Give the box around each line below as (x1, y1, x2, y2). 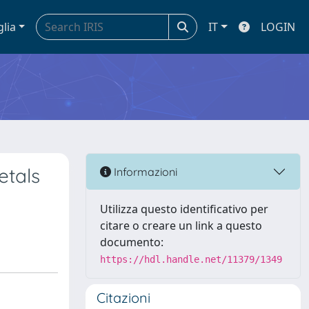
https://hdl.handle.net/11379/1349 (100, 254, 282, 265)
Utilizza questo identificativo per (100, 201, 268, 217)
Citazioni (97, 289, 150, 306)
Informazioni (111, 164, 177, 179)
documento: (100, 235, 163, 250)
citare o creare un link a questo (100, 218, 262, 233)
